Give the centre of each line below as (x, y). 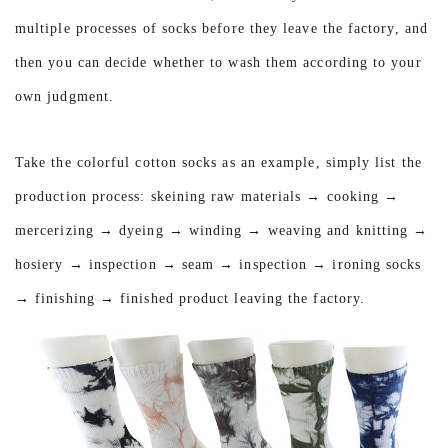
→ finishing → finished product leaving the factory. (190, 298)
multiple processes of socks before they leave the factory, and (221, 28)
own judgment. (65, 96)
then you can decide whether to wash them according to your (218, 62)
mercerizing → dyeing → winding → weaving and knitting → (222, 230)
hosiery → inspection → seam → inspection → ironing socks (218, 264)
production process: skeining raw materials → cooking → (207, 196)
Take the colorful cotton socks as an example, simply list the (218, 162)
